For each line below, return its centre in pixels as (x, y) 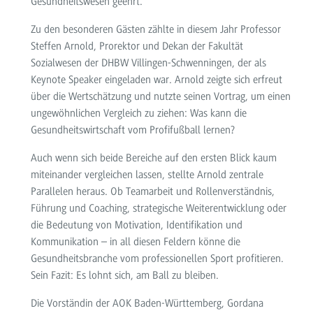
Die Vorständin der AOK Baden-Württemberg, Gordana (147, 303)
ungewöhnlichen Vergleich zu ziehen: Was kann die (138, 113)
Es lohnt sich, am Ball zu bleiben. (147, 275)
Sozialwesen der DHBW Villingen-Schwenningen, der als (148, 63)
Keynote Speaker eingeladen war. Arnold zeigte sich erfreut (156, 79)
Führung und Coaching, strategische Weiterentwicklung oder (158, 208)
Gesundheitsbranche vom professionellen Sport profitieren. (157, 258)
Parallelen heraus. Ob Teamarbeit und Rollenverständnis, (152, 191)
